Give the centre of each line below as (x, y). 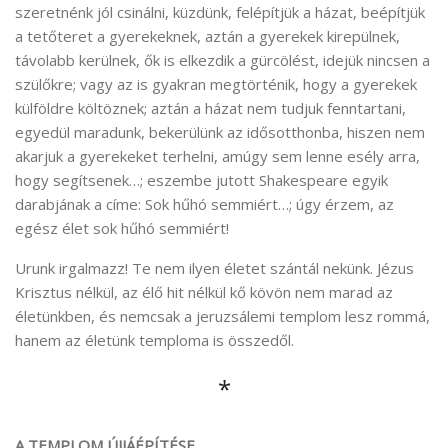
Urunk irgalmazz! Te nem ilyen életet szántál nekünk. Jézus (214, 267)
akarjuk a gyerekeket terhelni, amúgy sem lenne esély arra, (217, 155)
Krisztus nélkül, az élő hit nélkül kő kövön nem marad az (204, 291)
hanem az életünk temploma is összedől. (154, 339)
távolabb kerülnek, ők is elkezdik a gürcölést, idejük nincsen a (222, 59)
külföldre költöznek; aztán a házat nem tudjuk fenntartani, (210, 107)
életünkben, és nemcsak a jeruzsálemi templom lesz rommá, (222, 315)
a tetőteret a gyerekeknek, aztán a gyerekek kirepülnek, (207, 35)
